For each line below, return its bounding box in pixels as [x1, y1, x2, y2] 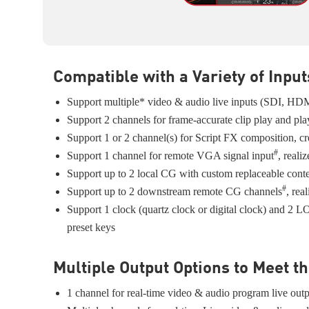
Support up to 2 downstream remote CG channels [67, 186, 282, 197]
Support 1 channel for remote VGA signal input [67, 150, 274, 161]
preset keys [67, 221, 115, 233]
